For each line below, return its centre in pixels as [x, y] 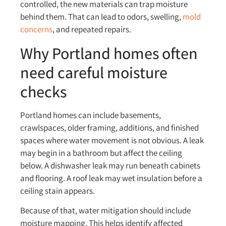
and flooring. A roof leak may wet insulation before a [111, 178]
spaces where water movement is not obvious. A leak [112, 140]
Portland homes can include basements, [91, 115]
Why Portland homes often [109, 53]
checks [43, 91]
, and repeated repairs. [92, 30]
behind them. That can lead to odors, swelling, [101, 17]
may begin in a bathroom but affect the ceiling [101, 153]
